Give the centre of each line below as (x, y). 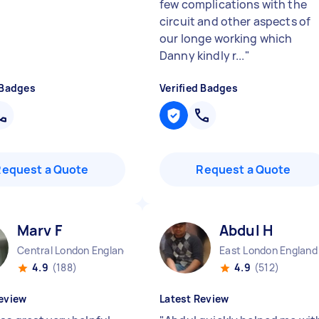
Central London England (73, 250)
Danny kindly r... (202, 56)
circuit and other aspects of (235, 21)
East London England (268, 250)
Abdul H (246, 230)
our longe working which (226, 38)
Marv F (40, 230)
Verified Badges (199, 88)
